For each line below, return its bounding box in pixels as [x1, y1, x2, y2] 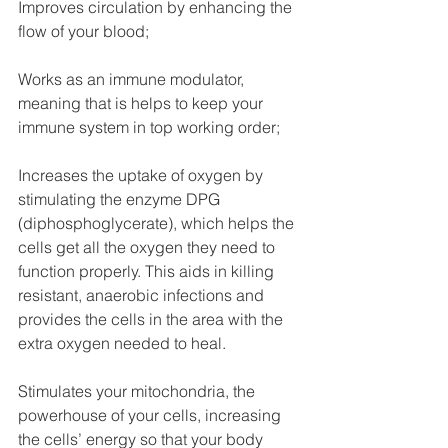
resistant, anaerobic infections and [18, 284, 268, 305]
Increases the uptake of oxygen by [18, 164, 267, 185]
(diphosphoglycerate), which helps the [18, 212, 298, 233]
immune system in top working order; [18, 116, 280, 137]
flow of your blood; [18, 20, 149, 41]
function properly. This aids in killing [18, 260, 278, 281]
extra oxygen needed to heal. [18, 332, 226, 353]
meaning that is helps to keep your [18, 92, 267, 113]
